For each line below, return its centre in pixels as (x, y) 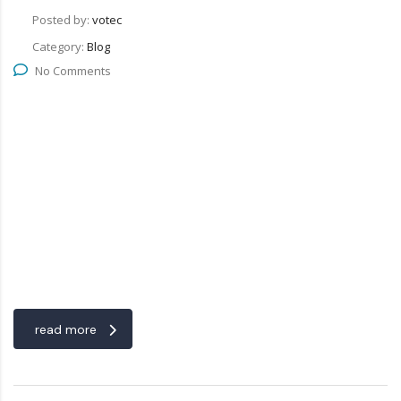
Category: (60, 47)
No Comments (73, 71)
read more (66, 330)
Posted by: (62, 20)
